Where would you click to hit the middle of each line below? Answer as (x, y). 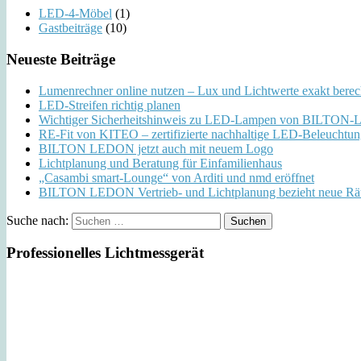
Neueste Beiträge (61, 59)
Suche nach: (37, 220)
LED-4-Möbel (75, 14)
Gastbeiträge (71, 28)
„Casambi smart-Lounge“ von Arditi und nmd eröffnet (176, 177)
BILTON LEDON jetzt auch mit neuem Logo (156, 148)
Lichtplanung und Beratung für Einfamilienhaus (160, 163)
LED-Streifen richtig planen (110, 105)
